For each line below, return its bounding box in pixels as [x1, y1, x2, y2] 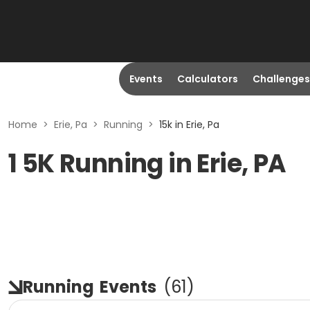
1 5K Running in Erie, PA [8, 146, 286, 181]
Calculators [176, 72, 238, 86]
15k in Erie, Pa [159, 118, 219, 131]
